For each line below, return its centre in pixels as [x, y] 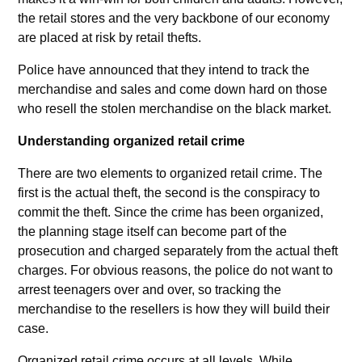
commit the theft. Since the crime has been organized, [171, 212]
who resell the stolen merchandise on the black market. [177, 108]
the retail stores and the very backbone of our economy [174, 18]
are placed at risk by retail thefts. [112, 37]
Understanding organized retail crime [132, 141]
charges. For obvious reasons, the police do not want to [176, 270]
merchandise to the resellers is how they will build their [174, 309]
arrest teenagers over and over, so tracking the [150, 289]
